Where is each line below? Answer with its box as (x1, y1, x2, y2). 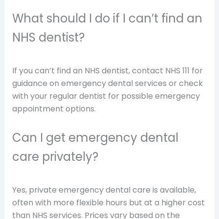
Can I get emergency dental (12, 129, 178, 146)
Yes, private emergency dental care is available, (12, 184, 196, 196)
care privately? (12, 148, 98, 165)
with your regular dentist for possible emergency (12, 90, 200, 102)
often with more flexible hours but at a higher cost (12, 197, 205, 208)
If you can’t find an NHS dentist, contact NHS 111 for (12, 65, 203, 77)
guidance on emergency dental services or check (12, 78, 203, 89)
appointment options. (12, 103, 96, 115)
